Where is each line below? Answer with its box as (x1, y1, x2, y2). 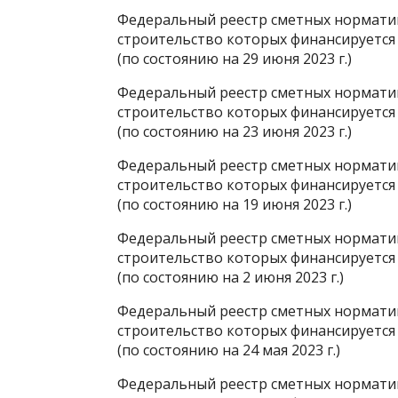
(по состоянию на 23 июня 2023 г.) (117, 121, 352, 141)
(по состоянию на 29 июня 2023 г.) (117, 48, 352, 68)
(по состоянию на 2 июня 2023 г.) (117, 267, 344, 287)
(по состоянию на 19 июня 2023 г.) (117, 194, 352, 214)
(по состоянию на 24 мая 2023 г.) (117, 339, 340, 360)
